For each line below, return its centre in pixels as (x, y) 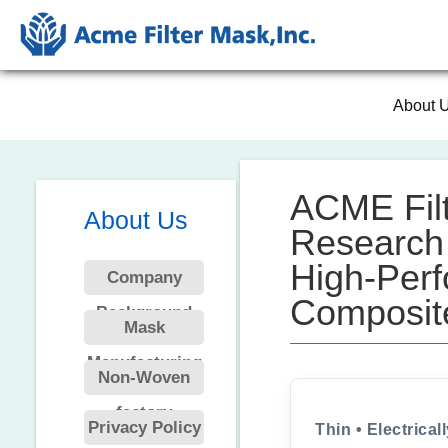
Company (144, 277)
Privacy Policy (144, 427)
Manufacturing (144, 362)
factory (144, 412)
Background (144, 312)
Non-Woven (144, 377)
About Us (136, 220)
